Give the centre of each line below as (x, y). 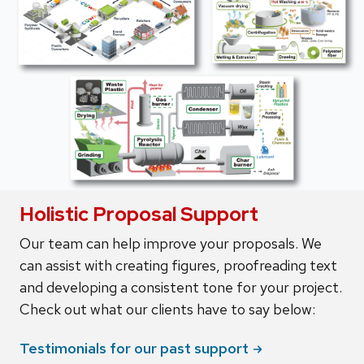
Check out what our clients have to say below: (167, 309)
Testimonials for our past (107, 348)
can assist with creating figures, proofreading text (178, 265)
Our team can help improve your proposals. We (171, 243)
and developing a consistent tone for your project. (181, 287)
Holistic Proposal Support (139, 214)
